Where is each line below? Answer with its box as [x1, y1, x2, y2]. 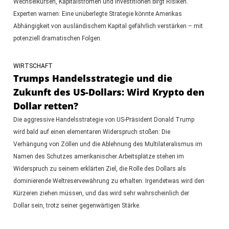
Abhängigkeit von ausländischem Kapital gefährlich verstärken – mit [13, 22, 203, 30]
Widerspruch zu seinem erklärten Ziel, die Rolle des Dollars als [13, 165, 186, 172]
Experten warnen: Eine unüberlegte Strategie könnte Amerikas [13, 10, 182, 17]
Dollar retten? [13, 99, 78, 112]
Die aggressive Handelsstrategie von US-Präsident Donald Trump [13, 116, 194, 123]
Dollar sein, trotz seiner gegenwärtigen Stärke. [13, 201, 141, 209]
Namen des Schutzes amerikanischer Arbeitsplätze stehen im [13, 152, 184, 160]
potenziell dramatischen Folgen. [13, 34, 102, 42]
